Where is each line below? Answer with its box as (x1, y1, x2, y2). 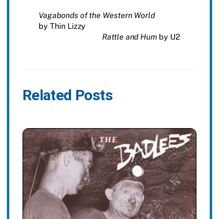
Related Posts (22, 87, 112, 104)
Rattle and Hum (102, 32, 157, 42)
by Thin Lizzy (39, 21, 86, 31)
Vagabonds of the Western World (39, 10, 155, 20)
